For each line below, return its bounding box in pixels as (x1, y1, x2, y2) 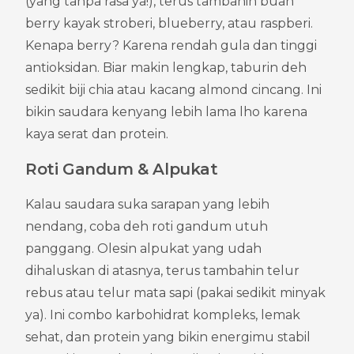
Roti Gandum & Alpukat (25, 159, 218, 179)
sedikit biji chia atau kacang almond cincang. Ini (25, 81, 322, 97)
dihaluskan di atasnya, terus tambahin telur (25, 262, 299, 278)
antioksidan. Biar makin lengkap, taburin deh (25, 59, 307, 75)
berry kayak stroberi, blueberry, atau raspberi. (25, 15, 313, 31)
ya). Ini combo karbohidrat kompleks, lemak (25, 307, 300, 322)
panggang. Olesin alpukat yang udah (25, 240, 262, 256)
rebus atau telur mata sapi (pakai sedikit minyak (25, 284, 326, 300)
